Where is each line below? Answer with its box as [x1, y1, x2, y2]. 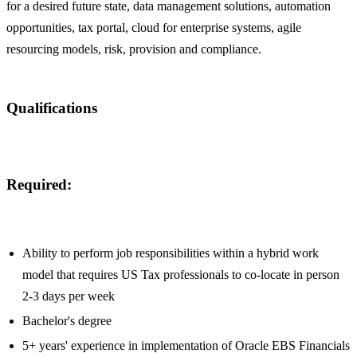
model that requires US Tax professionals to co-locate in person [22, 268, 339, 282]
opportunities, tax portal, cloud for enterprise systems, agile [6, 20, 301, 34]
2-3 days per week [22, 289, 115, 304]
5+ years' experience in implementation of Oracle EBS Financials [22, 339, 350, 353]
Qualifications [6, 100, 97, 117]
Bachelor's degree [22, 314, 112, 328]
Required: [6, 175, 72, 193]
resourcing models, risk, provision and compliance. [6, 41, 261, 56]
